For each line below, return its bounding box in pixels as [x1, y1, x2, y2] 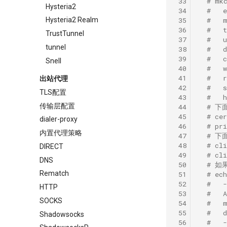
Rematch [40, 169, 69, 178]
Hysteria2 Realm [46, 16, 98, 24]
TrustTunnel [46, 29, 84, 37]
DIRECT [40, 142, 63, 150]
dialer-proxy [40, 115, 78, 124]
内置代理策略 [40, 129, 82, 137]
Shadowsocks [40, 210, 84, 218]
